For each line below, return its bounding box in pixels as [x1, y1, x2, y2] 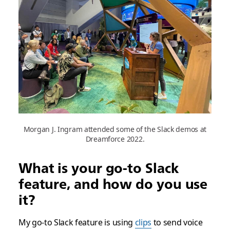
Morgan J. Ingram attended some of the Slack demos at [23, 124, 207, 134]
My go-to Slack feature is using [18, 216, 135, 228]
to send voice [151, 216, 203, 228]
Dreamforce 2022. [85, 133, 145, 144]
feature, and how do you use [18, 175, 208, 192]
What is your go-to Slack [18, 159, 179, 176]
